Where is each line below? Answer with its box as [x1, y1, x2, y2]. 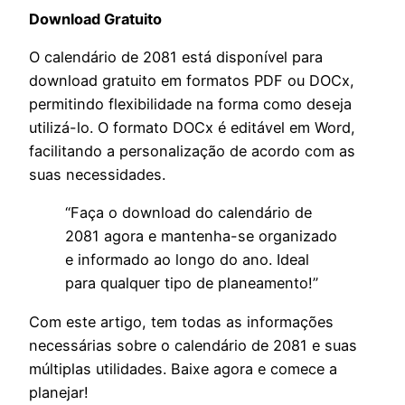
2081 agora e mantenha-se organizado [65, 227, 337, 246]
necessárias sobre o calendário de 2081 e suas [29, 335, 357, 354]
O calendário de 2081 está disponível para [29, 48, 323, 67]
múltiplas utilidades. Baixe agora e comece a [29, 359, 337, 378]
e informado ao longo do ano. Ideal [65, 250, 309, 269]
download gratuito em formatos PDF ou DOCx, [29, 71, 354, 90]
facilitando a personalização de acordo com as [29, 142, 355, 161]
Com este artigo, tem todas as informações [29, 312, 334, 331]
